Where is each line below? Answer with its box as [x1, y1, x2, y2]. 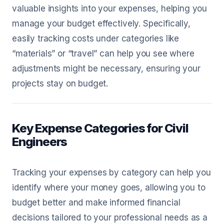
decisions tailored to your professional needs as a [12, 212, 207, 222]
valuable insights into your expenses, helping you [12, 3, 207, 13]
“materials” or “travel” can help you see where [12, 48, 194, 58]
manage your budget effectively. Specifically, [12, 18, 190, 28]
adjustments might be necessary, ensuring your [12, 63, 200, 73]
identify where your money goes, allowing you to [12, 182, 205, 192]
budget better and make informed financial [12, 197, 180, 207]
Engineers [12, 134, 67, 149]
